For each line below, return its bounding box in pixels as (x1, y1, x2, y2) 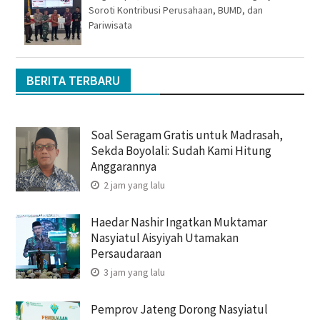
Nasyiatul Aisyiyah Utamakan (90, 229, 239, 246)
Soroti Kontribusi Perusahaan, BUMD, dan (88, 3, 263, 16)
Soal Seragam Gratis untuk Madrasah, (90, 126, 283, 143)
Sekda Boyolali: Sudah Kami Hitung (90, 142, 271, 159)
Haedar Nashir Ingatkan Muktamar (90, 214, 267, 230)
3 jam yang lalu (101, 265, 165, 279)
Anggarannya (90, 158, 156, 174)
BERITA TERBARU (26, 71, 120, 89)
